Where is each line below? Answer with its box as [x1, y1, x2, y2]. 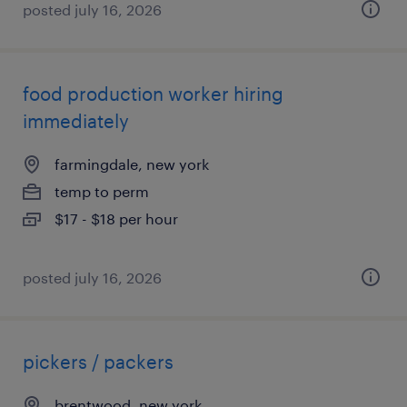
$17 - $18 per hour [55, 210, 178, 227]
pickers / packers [23, 351, 174, 372]
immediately [23, 110, 129, 132]
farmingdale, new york [55, 155, 209, 173]
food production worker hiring [23, 83, 283, 104]
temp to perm [55, 183, 149, 200]
